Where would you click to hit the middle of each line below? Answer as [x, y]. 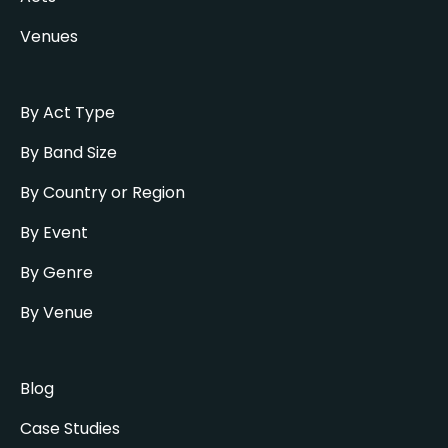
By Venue [56, 312]
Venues [49, 36]
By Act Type [67, 112]
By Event [54, 232]
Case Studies [70, 428]
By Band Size [68, 152]
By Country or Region [102, 192]
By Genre [56, 272]
